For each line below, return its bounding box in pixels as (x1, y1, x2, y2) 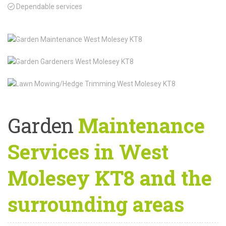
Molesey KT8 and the (8, 164, 212, 191)
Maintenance (73, 112, 205, 139)
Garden (8, 112, 74, 139)
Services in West (8, 138, 168, 165)
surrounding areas (8, 191, 184, 217)
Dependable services (15, 3, 82, 11)
